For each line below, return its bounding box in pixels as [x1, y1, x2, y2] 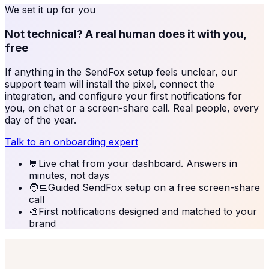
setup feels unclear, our [125, 65, 237, 78]
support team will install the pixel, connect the [5, 77, 214, 90]
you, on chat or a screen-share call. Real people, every [5, 101, 259, 114]
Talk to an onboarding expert [5, 135, 138, 148]
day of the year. [5, 113, 76, 126]
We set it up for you [5, 4, 95, 16]
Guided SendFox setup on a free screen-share [48, 181, 260, 193]
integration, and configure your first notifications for [5, 89, 242, 102]
